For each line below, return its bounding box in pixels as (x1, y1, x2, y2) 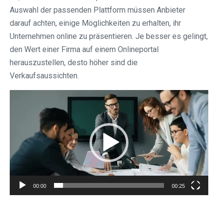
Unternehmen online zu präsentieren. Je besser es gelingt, (10, 32, 208, 41)
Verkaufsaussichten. (10, 71, 79, 81)
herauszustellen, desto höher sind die (10, 58, 138, 68)
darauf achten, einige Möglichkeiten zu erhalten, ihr (10, 18, 181, 28)
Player (9, 105, 31, 114)
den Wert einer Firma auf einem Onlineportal (10, 45, 159, 54)
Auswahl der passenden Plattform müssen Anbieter (10, 5, 185, 15)
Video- (9, 91, 32, 101)
